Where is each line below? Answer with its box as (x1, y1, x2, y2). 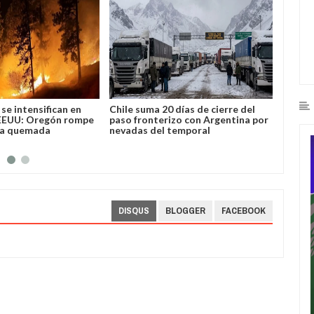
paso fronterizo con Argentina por (109, 113, 269, 125)
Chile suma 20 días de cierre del (109, 102, 256, 115)
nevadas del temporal (109, 123, 211, 136)
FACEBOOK (221, 204, 266, 217)
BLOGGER (165, 204, 206, 217)
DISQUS (118, 204, 150, 217)
